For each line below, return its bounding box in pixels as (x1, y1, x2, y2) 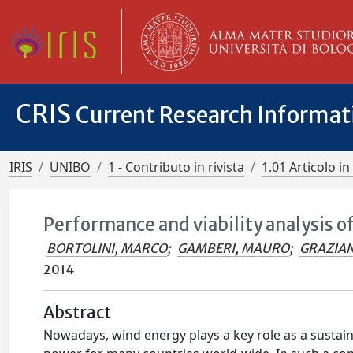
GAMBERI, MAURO (177, 240, 290, 256)
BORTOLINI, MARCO (46, 240, 168, 256)
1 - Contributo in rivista (108, 158, 244, 176)
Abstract (43, 303, 112, 323)
